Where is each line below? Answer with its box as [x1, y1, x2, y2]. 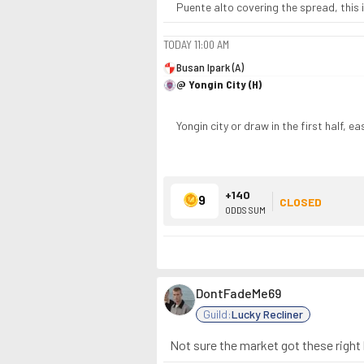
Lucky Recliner [232, 307, 303, 321]
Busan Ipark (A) [176, 60, 244, 74]
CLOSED [279, 194, 322, 209]
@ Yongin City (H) [176, 77, 262, 91]
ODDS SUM [225, 203, 266, 215]
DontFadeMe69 [196, 285, 281, 301]
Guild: [203, 307, 232, 321]
